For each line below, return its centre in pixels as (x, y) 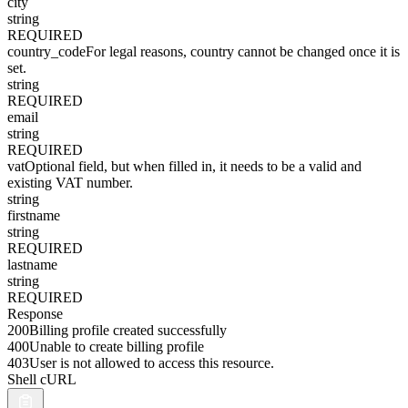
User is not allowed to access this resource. (152, 363)
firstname (34, 215)
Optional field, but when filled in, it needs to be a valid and (193, 166)
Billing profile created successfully (128, 330)
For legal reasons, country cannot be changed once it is (243, 51)
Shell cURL (42, 379)
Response (35, 314)
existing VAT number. (70, 183)
